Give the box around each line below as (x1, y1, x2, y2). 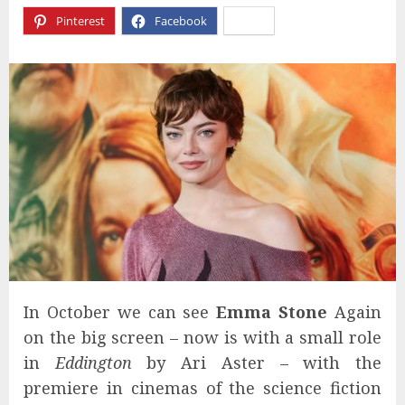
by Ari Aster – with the (131, 351, 382, 373)
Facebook (155, 13, 207, 29)
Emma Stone (216, 300, 328, 323)
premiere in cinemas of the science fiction (24, 376, 381, 399)
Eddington (54, 351, 132, 373)
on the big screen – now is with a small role (24, 325, 381, 348)
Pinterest (56, 13, 105, 29)
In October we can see (24, 300, 217, 323)
